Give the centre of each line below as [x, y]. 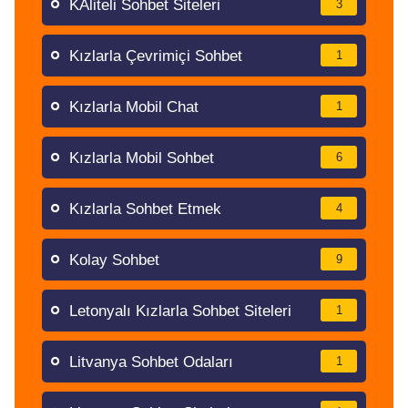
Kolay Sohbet [114, 260]
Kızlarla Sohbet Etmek [145, 209]
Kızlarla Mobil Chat [134, 107]
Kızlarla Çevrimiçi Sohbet [156, 56]
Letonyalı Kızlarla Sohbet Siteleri [180, 311]
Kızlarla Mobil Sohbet [142, 158]
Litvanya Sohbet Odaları [151, 362]
